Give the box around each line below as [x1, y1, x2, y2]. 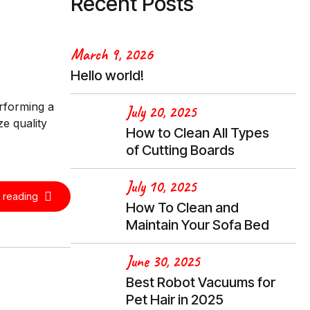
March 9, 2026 [71, 44, 152, 64]
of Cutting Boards [126, 142, 235, 159]
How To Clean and [126, 199, 239, 217]
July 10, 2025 [126, 176, 197, 197]
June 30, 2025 [126, 251, 200, 271]
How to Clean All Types [126, 125, 269, 142]
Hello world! [71, 67, 144, 84]
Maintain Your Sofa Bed [126, 217, 269, 234]
